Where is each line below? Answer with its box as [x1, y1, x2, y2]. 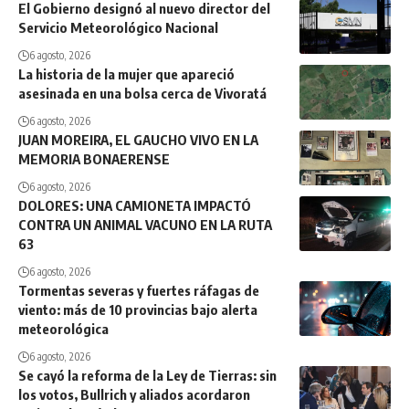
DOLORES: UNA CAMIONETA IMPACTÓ [18, 197, 251, 215]
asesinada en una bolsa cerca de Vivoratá [18, 85, 267, 102]
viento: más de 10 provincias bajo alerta [18, 301, 257, 319]
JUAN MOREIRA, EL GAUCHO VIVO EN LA [18, 131, 258, 149]
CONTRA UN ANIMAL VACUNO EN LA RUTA [18, 216, 272, 234]
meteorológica [18, 320, 109, 338]
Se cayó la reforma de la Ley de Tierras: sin [18, 367, 277, 384]
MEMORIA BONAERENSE [18, 151, 170, 168]
